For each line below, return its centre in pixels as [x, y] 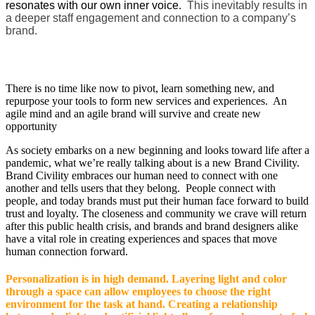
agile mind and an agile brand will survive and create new [133, 114]
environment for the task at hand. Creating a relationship [142, 304]
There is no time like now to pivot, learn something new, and [140, 89]
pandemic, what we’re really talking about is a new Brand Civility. [153, 163]
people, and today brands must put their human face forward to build [157, 201]
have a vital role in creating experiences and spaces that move [141, 239]
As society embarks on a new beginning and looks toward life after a [157, 150]
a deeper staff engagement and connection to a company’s [151, 18]
